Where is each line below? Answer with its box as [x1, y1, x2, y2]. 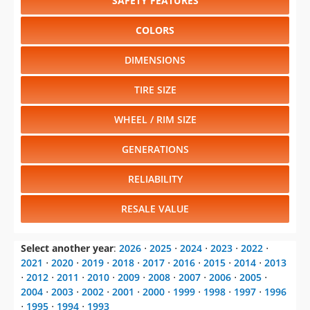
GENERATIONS [121, 143, 189, 156]
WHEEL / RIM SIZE [113, 113, 197, 127]
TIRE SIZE [134, 83, 176, 97]
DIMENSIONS [125, 53, 185, 67]
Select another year [21, 241, 113, 255]
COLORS [136, 24, 174, 37]
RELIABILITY [127, 172, 183, 186]
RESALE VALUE [121, 202, 189, 216]
